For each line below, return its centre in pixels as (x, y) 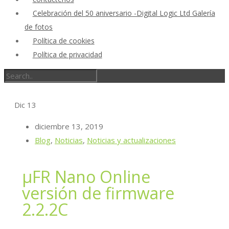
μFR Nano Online (86, 176)
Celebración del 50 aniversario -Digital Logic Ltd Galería (124, 13)
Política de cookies (63, 41)
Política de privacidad (67, 54)
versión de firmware (98, 193)
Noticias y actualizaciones (131, 140)
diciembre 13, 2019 (69, 126)
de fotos (39, 27)
